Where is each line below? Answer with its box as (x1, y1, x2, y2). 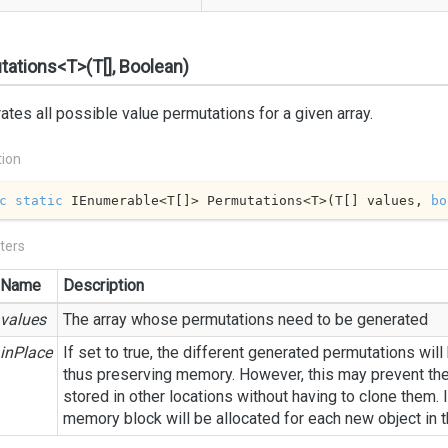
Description (63, 276, 144, 295)
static (14, 192, 63, 208)
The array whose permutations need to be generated (63, 310, 428, 329)
